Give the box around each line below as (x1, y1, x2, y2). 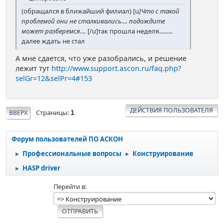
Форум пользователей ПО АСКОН (11, 134, 123, 143)
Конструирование (132, 148, 193, 158)
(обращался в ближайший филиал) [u (21, 6, 139, 16)
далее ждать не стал (21, 36, 85, 46)
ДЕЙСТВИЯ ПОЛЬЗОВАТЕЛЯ (130, 106, 213, 115)
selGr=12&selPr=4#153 (15, 73, 92, 83)
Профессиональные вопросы (22, 148, 121, 158)
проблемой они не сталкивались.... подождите (21, 16, 165, 26)
